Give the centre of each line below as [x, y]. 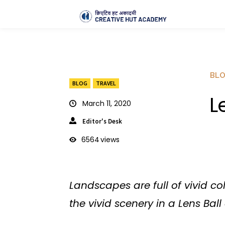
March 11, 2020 [107, 103]
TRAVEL [106, 83]
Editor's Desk [102, 121]
